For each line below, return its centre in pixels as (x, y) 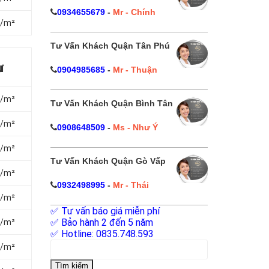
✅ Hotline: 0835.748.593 (102, 234)
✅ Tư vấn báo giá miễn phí (105, 211)
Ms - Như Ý (135, 127)
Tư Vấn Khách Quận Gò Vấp (108, 161)
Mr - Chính (134, 12)
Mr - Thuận (135, 70)
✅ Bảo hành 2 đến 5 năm (101, 222)
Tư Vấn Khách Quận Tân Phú (110, 46)
